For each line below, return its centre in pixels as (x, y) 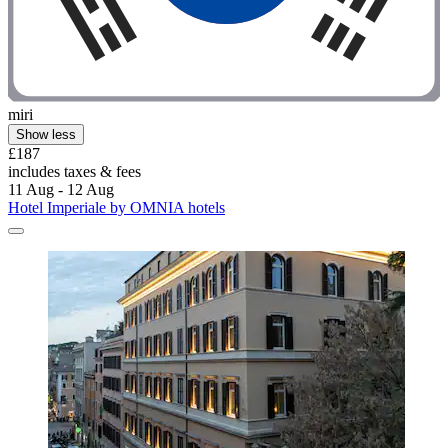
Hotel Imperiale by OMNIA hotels (116, 208)
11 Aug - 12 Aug (61, 190)
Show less (46, 135)
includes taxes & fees (74, 172)
